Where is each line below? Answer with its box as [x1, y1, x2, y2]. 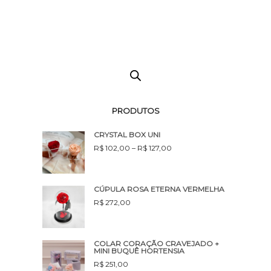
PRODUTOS [111, 105, 160, 116]
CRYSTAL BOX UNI [94, 129, 160, 139]
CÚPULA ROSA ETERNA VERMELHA [94, 184, 224, 194]
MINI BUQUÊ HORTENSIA [94, 246, 184, 255]
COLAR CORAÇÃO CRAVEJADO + [94, 238, 219, 248]
